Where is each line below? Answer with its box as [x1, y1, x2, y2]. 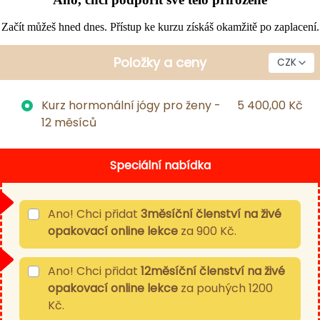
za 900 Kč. [178, 223, 237, 240]
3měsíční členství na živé [141, 206, 282, 223]
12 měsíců [41, 114, 97, 131]
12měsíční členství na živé [141, 263, 286, 280]
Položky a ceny [114, 54, 206, 72]
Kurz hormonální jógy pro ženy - [39, 97, 221, 114]
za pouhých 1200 [178, 280, 274, 297]
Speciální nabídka [109, 157, 211, 174]
